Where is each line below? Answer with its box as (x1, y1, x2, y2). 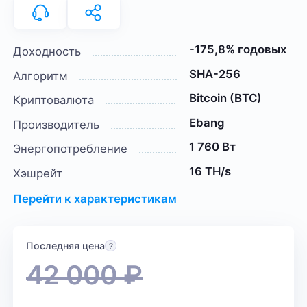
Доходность (13, 45, 82, 59)
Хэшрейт (13, 166, 63, 180)
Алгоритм (13, 69, 69, 83)
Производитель (13, 117, 100, 132)
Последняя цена (26, 240, 106, 252)
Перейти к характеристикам (13, 192, 177, 206)
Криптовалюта (13, 93, 95, 108)
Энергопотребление (13, 142, 128, 156)
